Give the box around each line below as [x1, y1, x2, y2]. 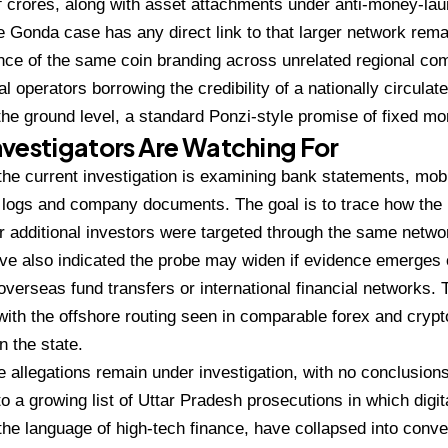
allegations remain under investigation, [11, 362, 303, 382]
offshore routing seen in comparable [59, 306, 332, 326]
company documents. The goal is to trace [70, 194, 384, 214]
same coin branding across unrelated [75, 50, 356, 70]
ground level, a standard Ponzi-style [24, 106, 298, 126]
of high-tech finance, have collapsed [97, 418, 371, 438]
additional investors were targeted [10, 222, 267, 242]
